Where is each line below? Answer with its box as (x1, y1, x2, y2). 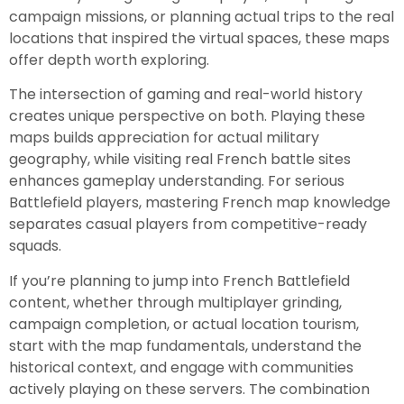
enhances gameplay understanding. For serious (9, 170, 344, 192)
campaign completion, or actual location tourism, (9, 313, 359, 335)
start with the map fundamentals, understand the (9, 335, 362, 356)
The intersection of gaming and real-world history (9, 84, 363, 106)
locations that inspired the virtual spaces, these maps (9, 28, 390, 50)
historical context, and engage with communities (9, 356, 353, 378)
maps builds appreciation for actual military (9, 127, 319, 149)
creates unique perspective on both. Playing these (9, 106, 365, 127)
